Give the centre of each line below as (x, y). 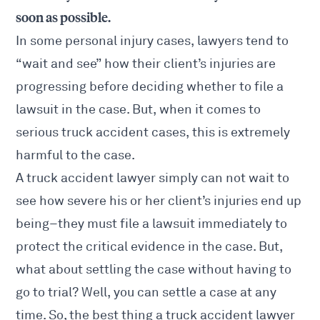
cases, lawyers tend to (221, 41)
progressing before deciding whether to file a (150, 87)
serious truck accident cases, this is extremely (153, 132)
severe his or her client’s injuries (163, 201)
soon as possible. (64, 18)
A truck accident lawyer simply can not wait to (153, 178)
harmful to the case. (76, 155)
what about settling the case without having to (154, 270)
